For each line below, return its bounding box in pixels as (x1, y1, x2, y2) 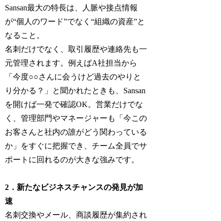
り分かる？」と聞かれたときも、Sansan (5, 86, 146, 95)
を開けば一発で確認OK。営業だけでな (5, 100, 144, 109)
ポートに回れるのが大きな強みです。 (5, 155, 140, 164)
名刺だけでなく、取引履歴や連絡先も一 (5, 44, 147, 53)
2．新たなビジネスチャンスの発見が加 (5, 183, 144, 192)
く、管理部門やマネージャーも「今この (5, 113, 147, 122)
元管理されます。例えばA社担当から (5, 58, 138, 67)
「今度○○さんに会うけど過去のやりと (5, 72, 142, 81)
